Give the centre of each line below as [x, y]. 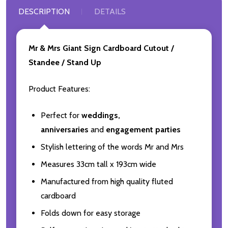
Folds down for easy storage [91, 213]
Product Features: [59, 89]
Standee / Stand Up [65, 62]
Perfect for [60, 115]
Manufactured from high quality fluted [107, 181]
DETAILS [110, 11]
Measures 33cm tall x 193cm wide [98, 164]
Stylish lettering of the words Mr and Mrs [114, 147]
